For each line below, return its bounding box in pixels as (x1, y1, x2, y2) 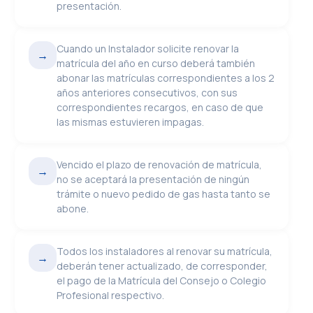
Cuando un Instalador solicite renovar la (57, 42, 240, 55)
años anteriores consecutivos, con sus (57, 86, 238, 99)
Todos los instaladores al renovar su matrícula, (57, 245, 273, 258)
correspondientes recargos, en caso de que (57, 101, 264, 114)
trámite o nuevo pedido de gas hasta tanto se (57, 187, 271, 201)
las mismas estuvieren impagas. (57, 115, 205, 129)
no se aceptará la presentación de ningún (57, 173, 250, 186)
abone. (57, 202, 89, 215)
